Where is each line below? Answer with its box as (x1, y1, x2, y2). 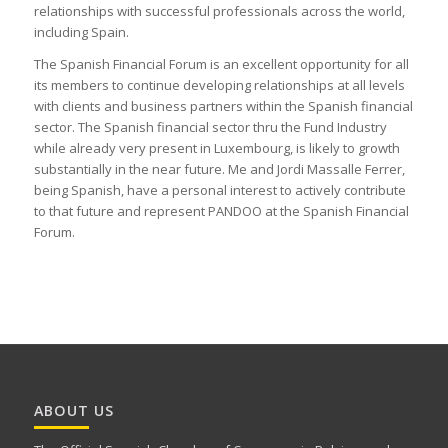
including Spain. (33, 23, 129, 42)
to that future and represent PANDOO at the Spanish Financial (33, 202, 409, 221)
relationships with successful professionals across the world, (33, 2, 405, 21)
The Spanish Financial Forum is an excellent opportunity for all (33, 55, 409, 74)
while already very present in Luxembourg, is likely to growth (33, 139, 400, 158)
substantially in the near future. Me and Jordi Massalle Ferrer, (33, 160, 405, 179)
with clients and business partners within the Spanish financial (33, 97, 413, 116)
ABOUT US (33, 400, 114, 420)
